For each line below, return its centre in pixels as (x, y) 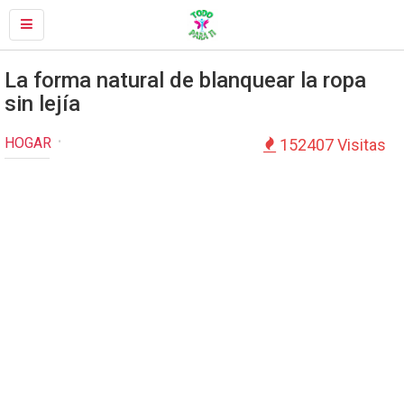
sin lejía (42, 104)
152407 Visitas (331, 145)
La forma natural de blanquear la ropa (185, 80)
